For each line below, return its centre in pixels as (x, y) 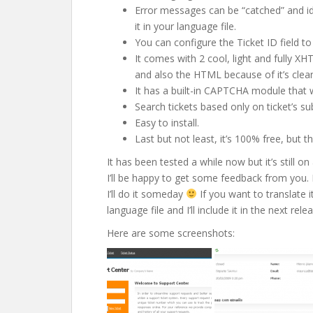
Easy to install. (167, 123)
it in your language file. (185, 26)
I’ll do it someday (146, 194)
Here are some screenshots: (171, 233)
